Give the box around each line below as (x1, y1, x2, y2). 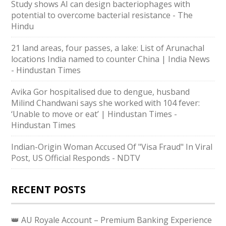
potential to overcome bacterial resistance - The (11, 10, 193, 21)
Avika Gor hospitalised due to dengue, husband (11, 86, 190, 97)
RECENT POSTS (11, 183, 86, 196)
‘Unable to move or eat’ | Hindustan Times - (11, 108, 178, 120)
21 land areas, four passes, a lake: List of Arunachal (11, 42, 205, 53)
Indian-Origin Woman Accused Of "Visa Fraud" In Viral (11, 141, 213, 152)
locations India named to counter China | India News (11, 53, 210, 65)
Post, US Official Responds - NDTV (11, 152, 141, 163)
